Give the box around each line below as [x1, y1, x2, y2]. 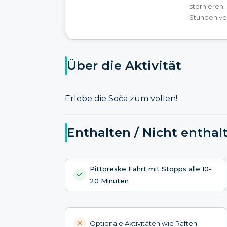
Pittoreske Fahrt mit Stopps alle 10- [90, 164, 212, 173]
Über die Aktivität [67, 58, 181, 73]
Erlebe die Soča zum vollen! [65, 94, 177, 104]
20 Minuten [90, 176, 129, 185]
